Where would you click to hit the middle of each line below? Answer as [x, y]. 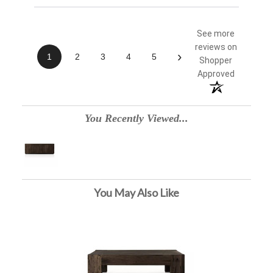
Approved [216, 74]
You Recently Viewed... [136, 119]
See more [216, 34]
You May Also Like [136, 193]
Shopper [216, 61]
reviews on [216, 47]
